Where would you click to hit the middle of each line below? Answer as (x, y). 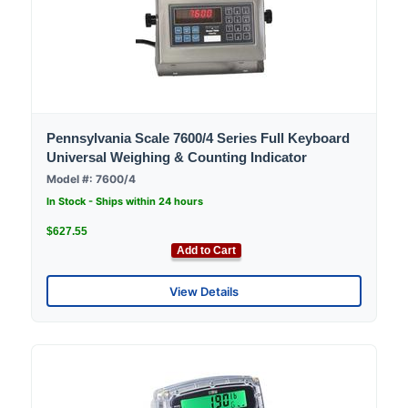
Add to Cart (206, 251)
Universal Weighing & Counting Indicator (177, 158)
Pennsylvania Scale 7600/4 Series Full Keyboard (198, 138)
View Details (204, 291)
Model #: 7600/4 (91, 179)
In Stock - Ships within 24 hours (125, 202)
